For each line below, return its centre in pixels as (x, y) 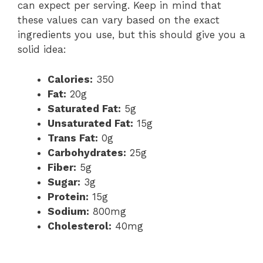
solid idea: (42, 50)
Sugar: (64, 182)
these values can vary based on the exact (119, 20)
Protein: (68, 196)
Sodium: (68, 211)
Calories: (70, 79)
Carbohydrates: (87, 152)
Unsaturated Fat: (90, 123)
